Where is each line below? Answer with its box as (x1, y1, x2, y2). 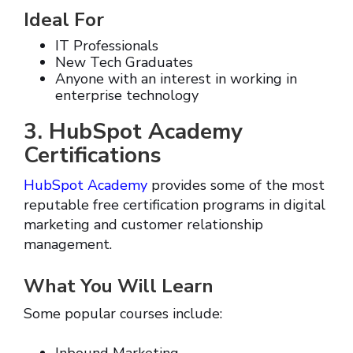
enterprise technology (55, 86, 199, 106)
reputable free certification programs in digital (24, 195, 325, 215)
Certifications (24, 140, 162, 171)
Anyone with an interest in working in (55, 69, 297, 89)
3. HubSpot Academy (24, 117, 243, 147)
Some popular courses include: (24, 304, 222, 324)
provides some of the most (147, 176, 325, 195)
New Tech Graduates (55, 53, 193, 72)
